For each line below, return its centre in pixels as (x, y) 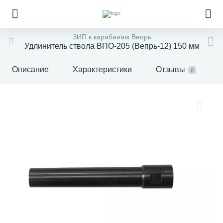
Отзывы (170, 69)
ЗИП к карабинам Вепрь (112, 37)
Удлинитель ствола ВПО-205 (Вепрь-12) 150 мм (112, 46)
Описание (30, 69)
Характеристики (102, 69)
